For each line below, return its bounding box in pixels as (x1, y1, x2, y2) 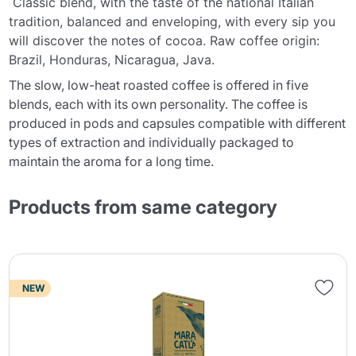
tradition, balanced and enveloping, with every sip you (9, 14, 336, 29)
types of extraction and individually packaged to (9, 134, 295, 150)
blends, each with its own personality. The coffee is (9, 96, 308, 112)
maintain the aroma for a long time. (9, 153, 215, 169)
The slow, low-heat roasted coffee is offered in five (9, 77, 309, 93)
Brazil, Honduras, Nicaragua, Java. (9, 52, 215, 68)
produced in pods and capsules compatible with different (9, 115, 346, 131)
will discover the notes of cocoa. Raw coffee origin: (9, 33, 320, 48)
